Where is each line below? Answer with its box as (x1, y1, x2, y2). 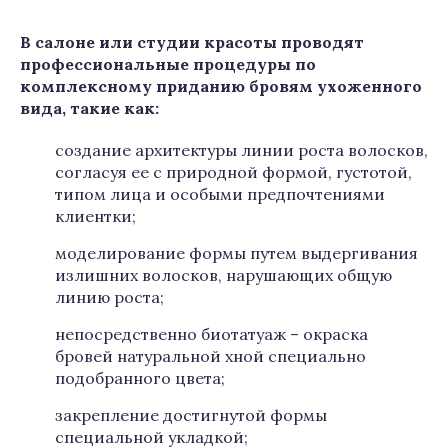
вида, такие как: (20, 98, 159, 118)
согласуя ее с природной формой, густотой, (55, 162, 412, 182)
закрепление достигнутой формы (55, 405, 327, 425)
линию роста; (55, 287, 164, 307)
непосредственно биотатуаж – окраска (55, 324, 368, 344)
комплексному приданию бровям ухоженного (20, 76, 422, 96)
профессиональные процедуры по (20, 54, 316, 74)
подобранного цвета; (55, 368, 225, 388)
